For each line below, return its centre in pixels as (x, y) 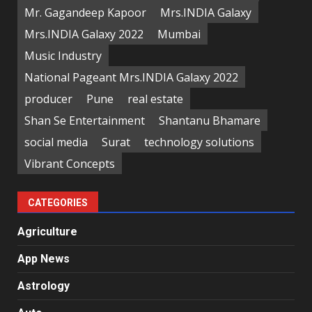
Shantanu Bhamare (210, 120)
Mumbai (179, 34)
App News (44, 259)
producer (48, 99)
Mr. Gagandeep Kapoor (85, 12)
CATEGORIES (58, 203)
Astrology (44, 286)
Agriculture (47, 232)
